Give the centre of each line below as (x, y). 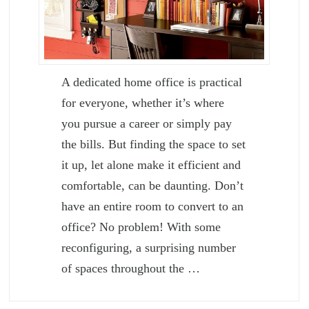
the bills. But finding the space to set (154, 144)
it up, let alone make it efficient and (151, 165)
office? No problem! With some (141, 227)
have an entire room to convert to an (153, 207)
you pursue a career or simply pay (147, 124)
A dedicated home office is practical (152, 82)
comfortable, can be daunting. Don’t (153, 186)
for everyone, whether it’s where (143, 103)
